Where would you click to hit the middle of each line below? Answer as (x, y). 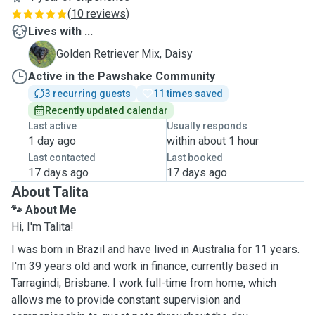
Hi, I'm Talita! (43, 227)
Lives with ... (60, 31)
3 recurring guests (88, 94)
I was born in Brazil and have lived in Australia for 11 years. (155, 249)
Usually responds (207, 126)
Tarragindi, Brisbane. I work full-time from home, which (144, 283)
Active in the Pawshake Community (122, 76)
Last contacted (62, 157)
